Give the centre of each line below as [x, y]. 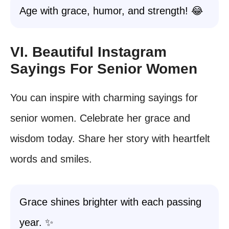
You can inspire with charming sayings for [104, 98]
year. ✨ [36, 222]
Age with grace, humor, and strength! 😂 [111, 11]
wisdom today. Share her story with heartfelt [110, 139]
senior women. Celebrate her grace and [100, 118]
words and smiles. [51, 159]
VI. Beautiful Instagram [88, 52]
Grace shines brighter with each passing [110, 202]
